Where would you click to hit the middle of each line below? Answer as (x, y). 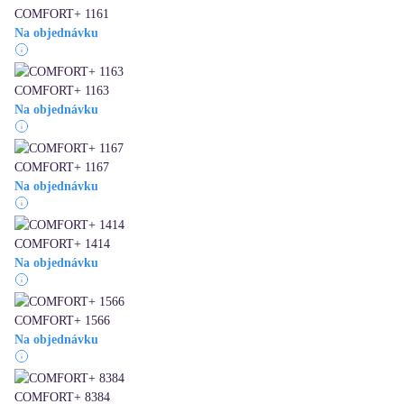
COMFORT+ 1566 (62, 321)
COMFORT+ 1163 (62, 91)
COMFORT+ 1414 (62, 244)
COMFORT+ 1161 (62, 14)
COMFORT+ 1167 (62, 168)
